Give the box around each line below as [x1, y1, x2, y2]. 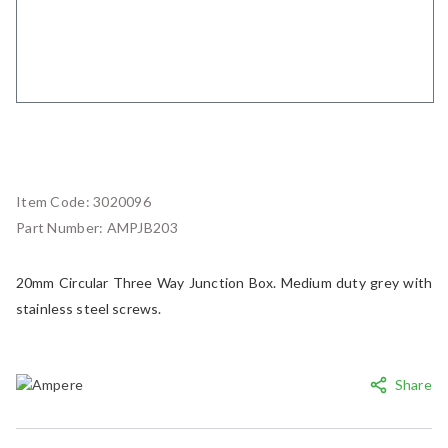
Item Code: [16, 192, 94, 210]
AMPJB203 [106, 218, 178, 236]
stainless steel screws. [16, 299, 162, 317]
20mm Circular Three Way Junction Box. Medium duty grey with [16, 273, 432, 291]
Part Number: [16, 218, 107, 236]
